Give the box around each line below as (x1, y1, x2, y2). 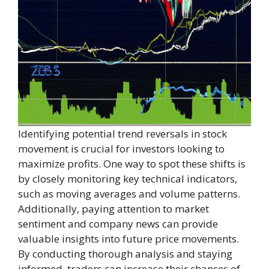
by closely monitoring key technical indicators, (18, 172, 237, 186)
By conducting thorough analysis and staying (18, 247, 232, 261)
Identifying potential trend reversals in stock (18, 127, 227, 141)
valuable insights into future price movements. (18, 232, 239, 246)
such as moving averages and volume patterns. (18, 187, 240, 201)
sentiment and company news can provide (18, 217, 218, 231)
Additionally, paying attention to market (18, 202, 209, 216)
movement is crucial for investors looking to (18, 142, 225, 156)
